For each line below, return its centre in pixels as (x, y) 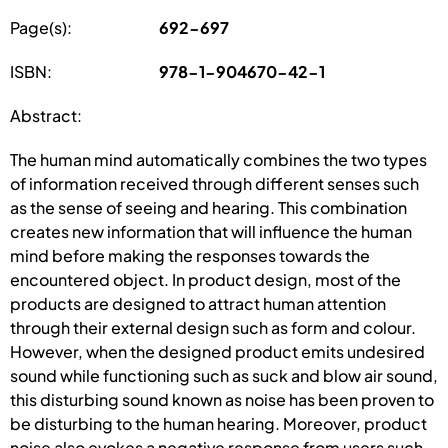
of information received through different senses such (214, 183)
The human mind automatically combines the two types (218, 159)
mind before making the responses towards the (190, 255)
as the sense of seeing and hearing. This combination (208, 207)
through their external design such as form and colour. (213, 327)
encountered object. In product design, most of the (205, 279)
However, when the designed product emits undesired (217, 351)
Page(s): (41, 27)
